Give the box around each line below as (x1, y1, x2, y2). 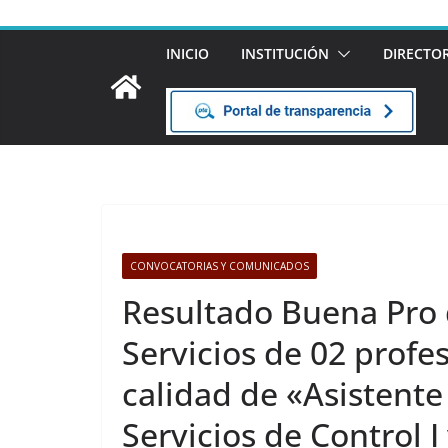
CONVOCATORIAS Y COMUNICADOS (130, 258, 309, 273)
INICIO (166, 44, 209, 63)
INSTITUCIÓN (241, 44, 329, 63)
